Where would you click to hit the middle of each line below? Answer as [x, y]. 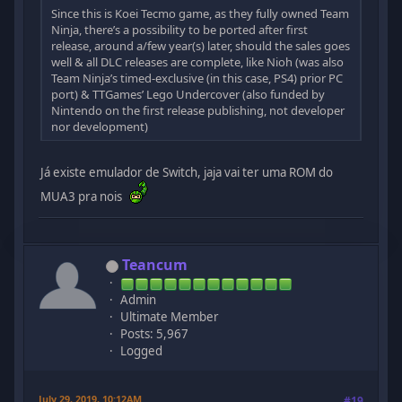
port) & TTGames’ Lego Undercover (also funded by [188, 94]
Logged [142, 351]
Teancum [155, 265]
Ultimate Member [170, 317]
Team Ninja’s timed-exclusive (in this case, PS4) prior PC [197, 78]
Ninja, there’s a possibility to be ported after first [180, 29]
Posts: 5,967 [155, 334]
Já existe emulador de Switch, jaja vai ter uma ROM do [187, 172]
